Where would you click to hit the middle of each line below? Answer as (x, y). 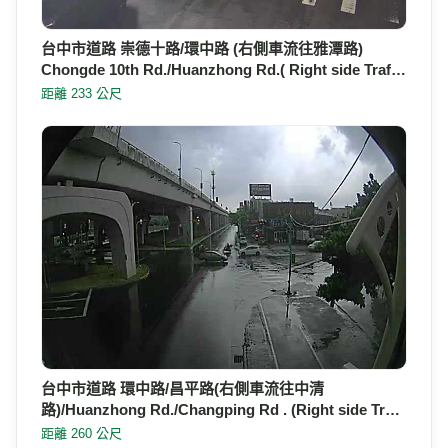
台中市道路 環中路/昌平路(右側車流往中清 (182, 389)
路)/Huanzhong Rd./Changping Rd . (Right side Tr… (220, 410)
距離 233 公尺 (81, 94)
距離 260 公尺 (81, 434)
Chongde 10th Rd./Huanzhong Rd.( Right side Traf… (223, 70)
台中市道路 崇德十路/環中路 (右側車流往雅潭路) (202, 49)
